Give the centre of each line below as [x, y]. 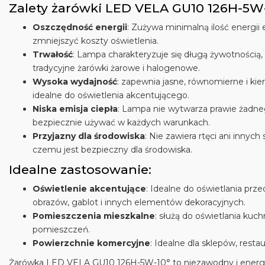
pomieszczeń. [61, 230]
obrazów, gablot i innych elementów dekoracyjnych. [139, 202]
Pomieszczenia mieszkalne [94, 216]
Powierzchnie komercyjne [91, 243]
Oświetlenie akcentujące [89, 189]
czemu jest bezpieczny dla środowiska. [112, 150]
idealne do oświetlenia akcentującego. [111, 95]
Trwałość [53, 54]
